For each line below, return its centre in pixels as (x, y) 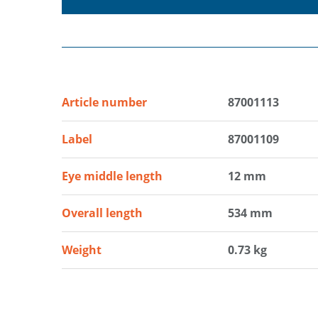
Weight (82, 250)
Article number (104, 103)
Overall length (102, 213)
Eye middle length (112, 176)
